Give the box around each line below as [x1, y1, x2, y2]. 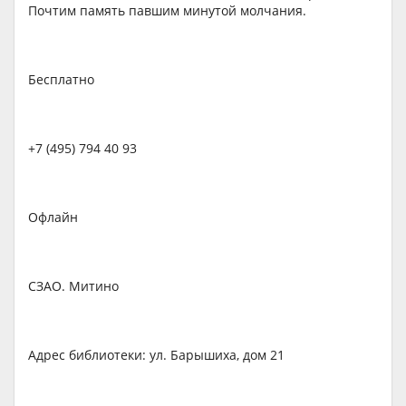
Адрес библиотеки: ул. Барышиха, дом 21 [28, 346, 285, 363]
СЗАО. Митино [28, 277, 119, 295]
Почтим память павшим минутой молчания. [28, 2, 306, 19]
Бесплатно [28, 71, 94, 88]
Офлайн [28, 208, 78, 226]
